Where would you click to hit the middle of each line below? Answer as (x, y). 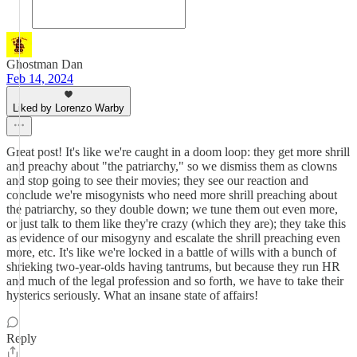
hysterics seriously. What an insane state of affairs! (132, 295)
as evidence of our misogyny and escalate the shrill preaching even (173, 238)
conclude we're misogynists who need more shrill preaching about (172, 195)
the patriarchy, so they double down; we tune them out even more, (172, 209)
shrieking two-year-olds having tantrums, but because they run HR (173, 267)
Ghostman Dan (45, 64)
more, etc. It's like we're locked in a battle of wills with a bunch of (171, 252)
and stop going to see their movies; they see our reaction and (157, 180)
